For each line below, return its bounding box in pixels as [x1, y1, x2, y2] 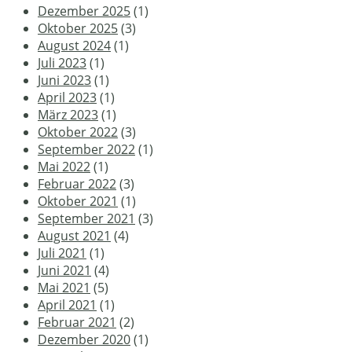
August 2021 [38, 226, 111, 244]
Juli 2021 [38, 244, 86, 262]
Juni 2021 [38, 261, 91, 279]
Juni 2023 [38, 71, 91, 89]
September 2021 [38, 209, 135, 227]
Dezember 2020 [38, 330, 130, 348]
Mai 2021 [38, 278, 90, 296]
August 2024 [38, 36, 111, 54]
